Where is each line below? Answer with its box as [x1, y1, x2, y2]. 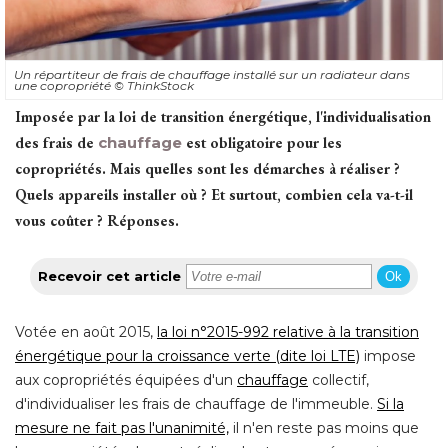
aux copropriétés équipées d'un [15, 370, 237, 389]
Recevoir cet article [38, 267, 181, 284]
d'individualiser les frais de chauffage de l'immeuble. [15, 394, 377, 413]
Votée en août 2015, [15, 322, 157, 341]
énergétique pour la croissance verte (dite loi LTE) [15, 346, 360, 365]
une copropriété [14, 77, 114, 93]
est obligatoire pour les [182, 132, 342, 152]
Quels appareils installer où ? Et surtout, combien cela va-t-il [15, 184, 413, 204]
